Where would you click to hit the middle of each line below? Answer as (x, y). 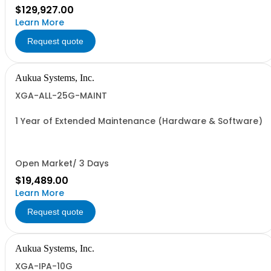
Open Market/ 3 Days (62, 163)
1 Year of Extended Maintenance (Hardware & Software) (139, 121)
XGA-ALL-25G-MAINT (61, 96)
